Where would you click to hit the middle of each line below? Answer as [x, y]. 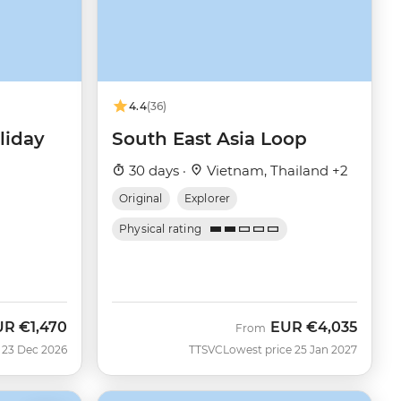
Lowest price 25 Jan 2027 [290, 349]
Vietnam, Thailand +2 [276, 170]
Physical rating [161, 228]
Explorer [207, 198]
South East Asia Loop [209, 138]
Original [141, 198]
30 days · [158, 170]
